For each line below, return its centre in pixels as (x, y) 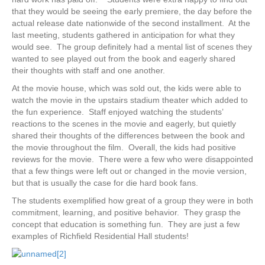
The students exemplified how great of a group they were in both (132, 200)
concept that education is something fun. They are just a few (126, 224)
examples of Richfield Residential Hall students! (100, 236)
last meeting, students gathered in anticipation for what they (123, 35)
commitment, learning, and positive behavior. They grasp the (126, 212)
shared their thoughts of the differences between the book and (128, 135)
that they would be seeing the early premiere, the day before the (132, 11)
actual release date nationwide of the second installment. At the (131, 23)
